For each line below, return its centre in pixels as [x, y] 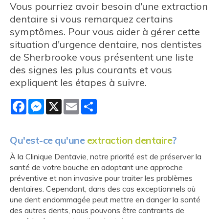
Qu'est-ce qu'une [48, 140]
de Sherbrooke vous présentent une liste [102, 57]
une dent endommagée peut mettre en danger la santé [105, 199]
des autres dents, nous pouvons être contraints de [97, 210]
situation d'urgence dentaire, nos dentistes [106, 44]
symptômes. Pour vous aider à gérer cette [105, 32]
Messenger [64, 103]
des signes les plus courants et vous [91, 70]
